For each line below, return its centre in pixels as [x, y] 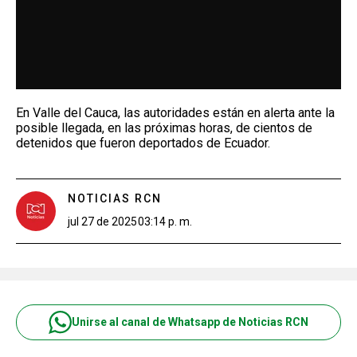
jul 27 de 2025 [102, 221]
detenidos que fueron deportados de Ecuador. [143, 143]
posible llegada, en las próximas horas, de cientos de [164, 127]
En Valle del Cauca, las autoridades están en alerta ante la [175, 112]
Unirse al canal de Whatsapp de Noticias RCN [190, 322]
